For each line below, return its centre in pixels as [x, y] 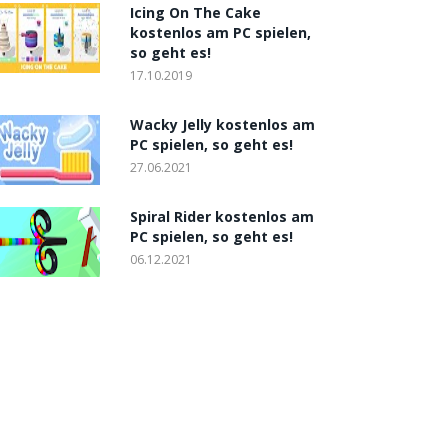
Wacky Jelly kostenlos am [222, 124]
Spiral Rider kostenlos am [222, 216]
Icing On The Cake [195, 12]
